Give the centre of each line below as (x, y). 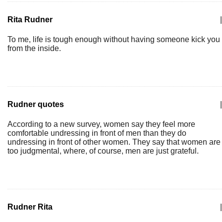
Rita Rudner (30, 20)
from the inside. (34, 48)
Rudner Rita (30, 207)
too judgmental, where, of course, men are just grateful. (103, 151)
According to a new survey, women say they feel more (101, 124)
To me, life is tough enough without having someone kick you (114, 39)
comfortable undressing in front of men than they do (97, 133)
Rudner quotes (36, 104)
